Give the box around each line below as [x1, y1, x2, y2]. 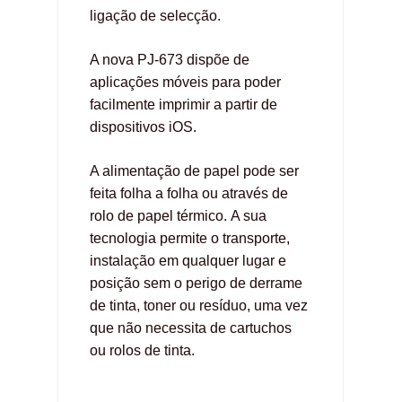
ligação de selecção [90, 7, 217, 23]
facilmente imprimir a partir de [90, 96, 277, 112]
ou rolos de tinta [90, 342, 191, 358]
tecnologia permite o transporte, [90, 230, 290, 246]
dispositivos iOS [90, 118, 193, 135]
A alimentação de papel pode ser [90, 162, 299, 179]
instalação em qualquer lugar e [90, 252, 286, 268]
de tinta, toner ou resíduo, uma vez [90, 297, 308, 313]
